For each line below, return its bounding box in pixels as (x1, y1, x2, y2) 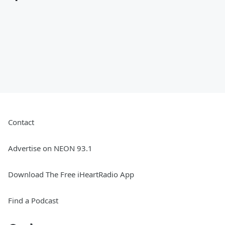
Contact (8, 117, 34, 128)
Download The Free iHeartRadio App (8, 169, 134, 180)
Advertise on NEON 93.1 (8, 143, 92, 154)
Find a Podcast (8, 195, 58, 206)
